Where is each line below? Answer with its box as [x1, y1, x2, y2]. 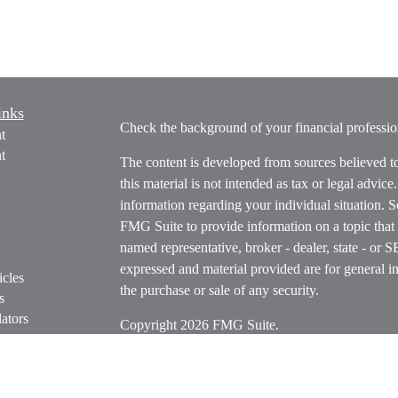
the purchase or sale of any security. [119, 283, 319, 298]
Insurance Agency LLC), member [119, 373, 313, 388]
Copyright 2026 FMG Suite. [119, 317, 279, 332]
